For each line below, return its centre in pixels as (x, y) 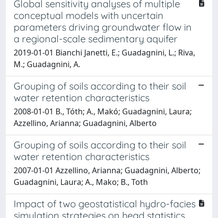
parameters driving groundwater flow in (103, 27)
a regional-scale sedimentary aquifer (96, 38)
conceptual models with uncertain (89, 15)
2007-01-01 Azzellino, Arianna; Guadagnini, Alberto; (107, 170)
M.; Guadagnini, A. (47, 64)
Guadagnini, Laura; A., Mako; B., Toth (81, 182)
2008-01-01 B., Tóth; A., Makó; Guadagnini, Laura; (103, 111)
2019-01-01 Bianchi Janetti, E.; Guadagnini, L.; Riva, (104, 52)
